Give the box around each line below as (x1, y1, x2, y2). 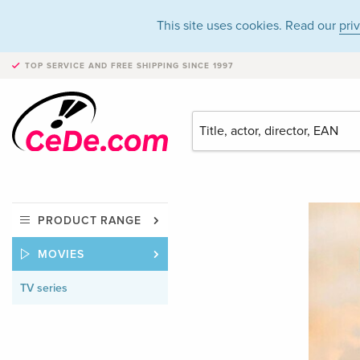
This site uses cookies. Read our (157, 18, 339, 34)
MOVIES (38, 247, 84, 262)
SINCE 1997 (179, 61, 233, 71)
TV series (20, 281, 67, 296)
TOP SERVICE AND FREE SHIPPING (25, 61, 179, 71)
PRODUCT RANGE (38, 214, 142, 228)
